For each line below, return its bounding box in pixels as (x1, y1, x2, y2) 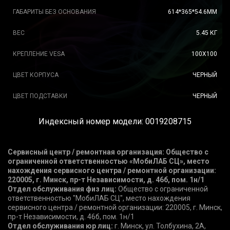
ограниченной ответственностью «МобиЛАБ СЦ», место (8, 157, 209, 165)
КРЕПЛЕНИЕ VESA (13, 50, 65, 57)
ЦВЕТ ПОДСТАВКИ (13, 92, 67, 100)
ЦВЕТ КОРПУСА (13, 71, 59, 79)
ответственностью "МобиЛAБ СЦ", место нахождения (8, 194, 190, 202)
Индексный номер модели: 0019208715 (39, 117, 191, 126)
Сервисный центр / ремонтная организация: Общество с (8, 148, 208, 156)
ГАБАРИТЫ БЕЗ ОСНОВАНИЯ (13, 8, 96, 15)
